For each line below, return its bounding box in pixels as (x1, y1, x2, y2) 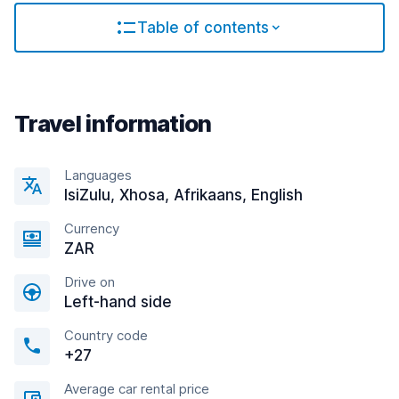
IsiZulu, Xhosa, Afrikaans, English (64, 186, 303, 204)
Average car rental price (64, 380, 209, 397)
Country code (64, 327, 148, 344)
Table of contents (137, 19, 269, 37)
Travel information (14, 110, 212, 137)
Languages (64, 167, 132, 183)
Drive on (64, 273, 115, 290)
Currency (64, 220, 119, 237)
